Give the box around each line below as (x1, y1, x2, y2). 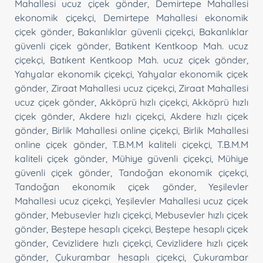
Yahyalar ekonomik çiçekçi (15, 68, 133, 80)
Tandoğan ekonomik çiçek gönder (15, 180, 194, 193)
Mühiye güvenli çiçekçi (112, 152, 211, 164)
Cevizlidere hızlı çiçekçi (52, 237, 151, 249)
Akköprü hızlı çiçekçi (99, 96, 187, 108)
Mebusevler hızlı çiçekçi (50, 208, 151, 221)
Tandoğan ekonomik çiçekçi (118, 166, 247, 178)
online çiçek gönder (15, 138, 105, 150)
